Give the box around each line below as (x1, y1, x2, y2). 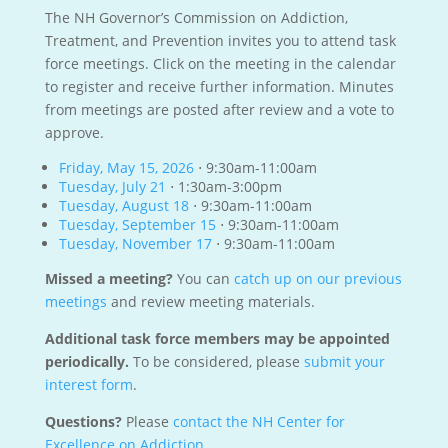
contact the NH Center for (172, 412, 345, 431)
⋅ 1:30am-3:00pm (165, 177, 282, 196)
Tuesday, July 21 (58, 177, 166, 196)
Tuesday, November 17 (58, 234, 212, 253)
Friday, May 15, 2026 (58, 158, 194, 177)
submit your (303, 352, 385, 371)
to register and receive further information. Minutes (44, 77, 394, 96)
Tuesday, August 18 (58, 196, 189, 215)
